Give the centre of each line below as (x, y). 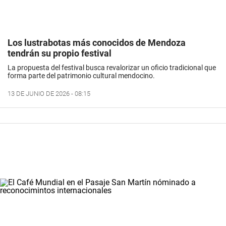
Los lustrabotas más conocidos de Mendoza (97, 42)
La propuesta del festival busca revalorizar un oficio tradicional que (112, 67)
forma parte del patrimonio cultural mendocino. (81, 75)
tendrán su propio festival (60, 53)
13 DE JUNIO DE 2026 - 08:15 (49, 93)
